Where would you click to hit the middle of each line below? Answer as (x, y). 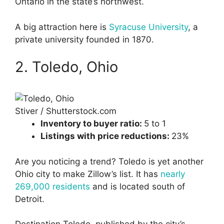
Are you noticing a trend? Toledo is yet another (109, 161)
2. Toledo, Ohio (66, 67)
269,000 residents (52, 186)
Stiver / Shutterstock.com (66, 111)
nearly (173, 174)
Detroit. (30, 199)
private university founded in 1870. (84, 39)
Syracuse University (148, 27)
